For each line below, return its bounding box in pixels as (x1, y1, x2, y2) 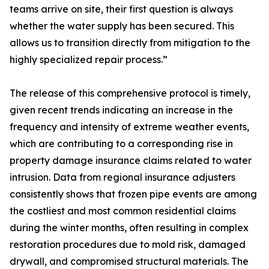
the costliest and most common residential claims (10, 205, 236, 217)
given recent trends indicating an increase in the (10, 104, 233, 116)
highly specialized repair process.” (10, 53, 168, 66)
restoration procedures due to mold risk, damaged (10, 238, 246, 251)
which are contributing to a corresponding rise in (10, 138, 233, 150)
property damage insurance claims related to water (10, 154, 252, 167)
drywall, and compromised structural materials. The (10, 255, 249, 268)
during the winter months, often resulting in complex (10, 222, 249, 234)
